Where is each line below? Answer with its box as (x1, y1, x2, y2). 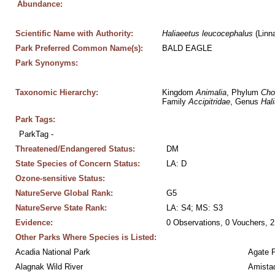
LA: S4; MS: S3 (166, 203, 223, 212)
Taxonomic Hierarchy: (15, 88, 98, 97)
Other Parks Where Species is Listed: (15, 233, 157, 242)
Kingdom (161, 88, 196, 97)
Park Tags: (15, 115, 55, 124)
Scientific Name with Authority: (15, 29, 133, 38)
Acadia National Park (15, 247, 90, 257)
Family (161, 97, 188, 106)
